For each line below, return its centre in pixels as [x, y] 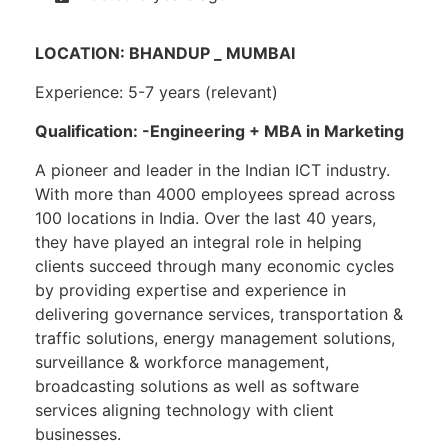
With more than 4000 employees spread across [215, 194]
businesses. [78, 434]
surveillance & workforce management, [182, 362]
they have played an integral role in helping [198, 242]
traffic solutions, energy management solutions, [215, 338]
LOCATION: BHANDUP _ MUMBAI [165, 53]
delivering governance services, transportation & [219, 314]
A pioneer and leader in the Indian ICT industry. [212, 170]
